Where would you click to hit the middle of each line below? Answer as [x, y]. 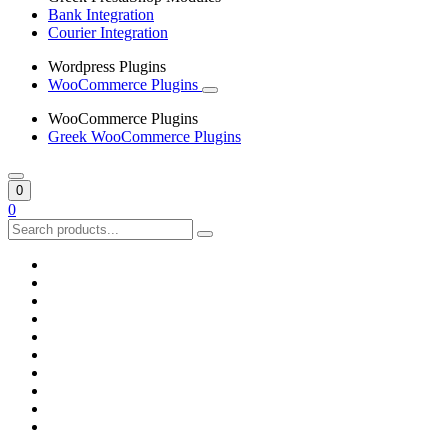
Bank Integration [101, 15]
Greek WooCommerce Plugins [144, 137]
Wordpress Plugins [107, 67]
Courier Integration [108, 33]
